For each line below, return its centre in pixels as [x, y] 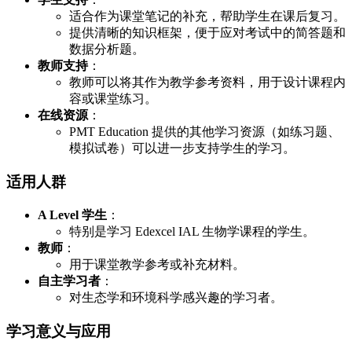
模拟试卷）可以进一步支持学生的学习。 [182, 148]
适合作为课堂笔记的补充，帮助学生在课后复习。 [207, 16]
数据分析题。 [107, 49]
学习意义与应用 [59, 331]
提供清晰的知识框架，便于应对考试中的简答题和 [207, 33]
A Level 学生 [72, 214]
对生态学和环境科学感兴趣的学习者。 [176, 297]
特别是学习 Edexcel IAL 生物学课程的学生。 [192, 231]
